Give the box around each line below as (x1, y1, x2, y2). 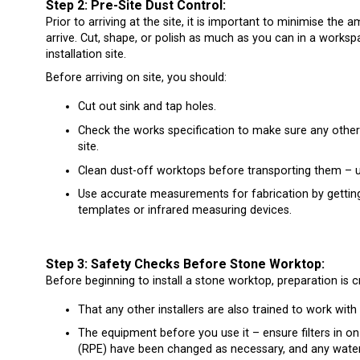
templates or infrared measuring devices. (78, 203, 292, 218)
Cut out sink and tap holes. (78, 100, 216, 114)
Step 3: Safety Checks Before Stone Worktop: (46, 256, 325, 272)
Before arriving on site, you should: (46, 71, 227, 85)
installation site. (46, 47, 126, 61)
